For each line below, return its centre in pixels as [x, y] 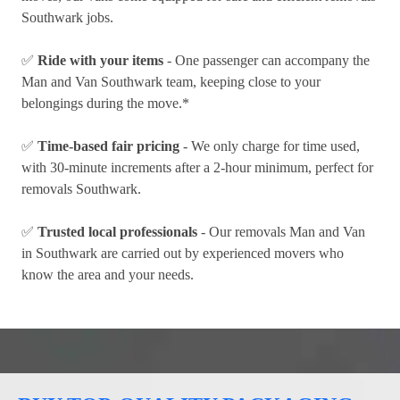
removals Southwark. [81, 189]
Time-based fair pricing [108, 146]
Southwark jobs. [67, 18]
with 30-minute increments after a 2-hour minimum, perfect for [197, 168]
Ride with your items [100, 61]
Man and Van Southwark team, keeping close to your [171, 82]
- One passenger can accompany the [267, 61]
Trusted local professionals [117, 232]
